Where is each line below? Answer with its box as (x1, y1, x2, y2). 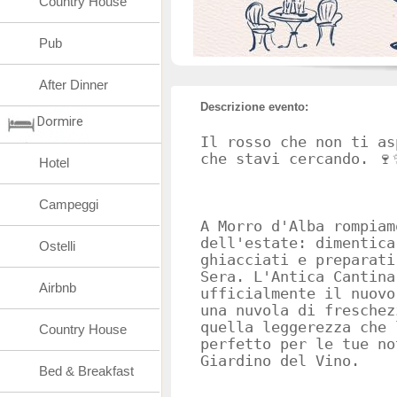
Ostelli (39, 238, 75, 253)
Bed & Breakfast (39, 363, 134, 378)
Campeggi (39, 197, 98, 212)
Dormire (37, 113, 83, 129)
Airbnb (39, 280, 76, 295)
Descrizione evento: (200, 100, 308, 113)
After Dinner (39, 77, 108, 92)
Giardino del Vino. (200, 353, 360, 370)
